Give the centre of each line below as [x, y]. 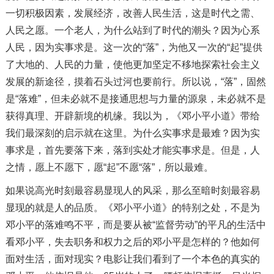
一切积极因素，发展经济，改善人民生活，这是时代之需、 [132, 13]
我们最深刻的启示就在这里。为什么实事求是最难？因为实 [132, 133]
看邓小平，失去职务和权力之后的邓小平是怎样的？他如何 [132, 242]
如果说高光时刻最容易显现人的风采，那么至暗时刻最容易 [132, 190]
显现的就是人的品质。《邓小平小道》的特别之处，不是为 [132, 207]
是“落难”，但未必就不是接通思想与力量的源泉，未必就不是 [135, 98]
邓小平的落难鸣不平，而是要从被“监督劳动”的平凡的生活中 [135, 224]
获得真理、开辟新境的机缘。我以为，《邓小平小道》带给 [132, 116]
